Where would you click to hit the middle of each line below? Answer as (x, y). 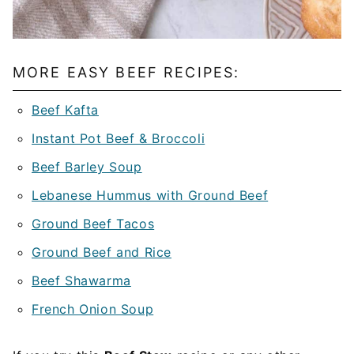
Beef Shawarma (81, 281)
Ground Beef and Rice (102, 252)
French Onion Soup (93, 309)
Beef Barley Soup (87, 167)
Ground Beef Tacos (93, 224)
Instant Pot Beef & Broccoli (119, 139)
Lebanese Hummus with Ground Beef (150, 196)
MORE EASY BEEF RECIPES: (126, 73)
